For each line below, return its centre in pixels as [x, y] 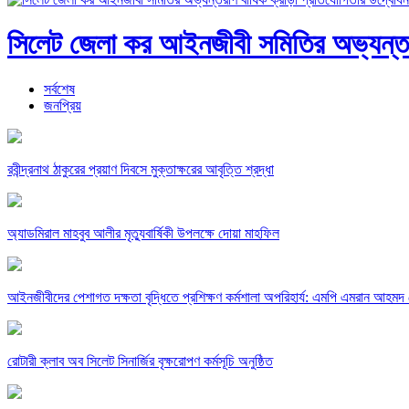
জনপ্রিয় [63, 105]
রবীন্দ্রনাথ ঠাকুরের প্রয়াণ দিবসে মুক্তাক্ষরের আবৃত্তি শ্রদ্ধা [141, 169]
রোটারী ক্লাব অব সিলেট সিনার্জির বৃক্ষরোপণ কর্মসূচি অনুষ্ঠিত [140, 361]
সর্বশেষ [59, 89]
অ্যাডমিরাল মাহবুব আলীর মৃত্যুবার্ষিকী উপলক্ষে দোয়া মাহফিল [143, 233]
